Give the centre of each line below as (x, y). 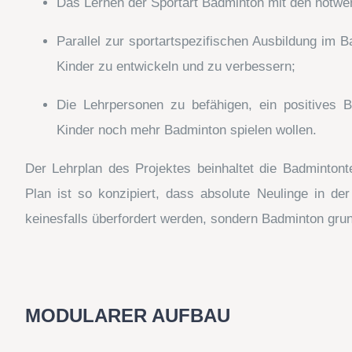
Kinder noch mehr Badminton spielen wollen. (187, 130)
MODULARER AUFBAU (128, 315)
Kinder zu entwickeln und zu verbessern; (176, 66)
